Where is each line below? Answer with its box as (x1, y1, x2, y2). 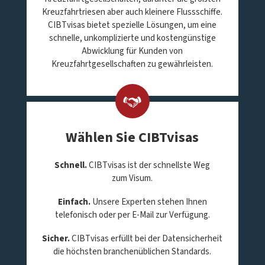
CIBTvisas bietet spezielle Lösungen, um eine (48, 18, 217, 31)
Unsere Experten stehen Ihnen (90, 195, 207, 208)
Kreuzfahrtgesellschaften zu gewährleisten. (51, 57, 214, 70)
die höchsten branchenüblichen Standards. (53, 245, 212, 258)
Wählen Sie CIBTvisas (66, 127, 199, 148)
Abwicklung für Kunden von (82, 44, 183, 57)
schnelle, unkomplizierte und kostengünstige (49, 31, 216, 44)
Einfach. (57, 195, 91, 208)
